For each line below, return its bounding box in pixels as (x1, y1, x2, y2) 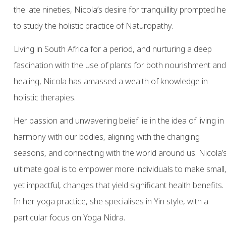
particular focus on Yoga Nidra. (13, 212, 125, 223)
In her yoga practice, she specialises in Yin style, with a (13, 196, 208, 207)
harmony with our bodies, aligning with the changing (13, 131, 200, 143)
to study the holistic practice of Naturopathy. (13, 20, 173, 31)
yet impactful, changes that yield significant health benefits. (13, 180, 223, 191)
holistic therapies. (13, 91, 76, 103)
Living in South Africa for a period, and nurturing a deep (13, 43, 212, 54)
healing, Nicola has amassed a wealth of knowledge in (13, 75, 208, 87)
